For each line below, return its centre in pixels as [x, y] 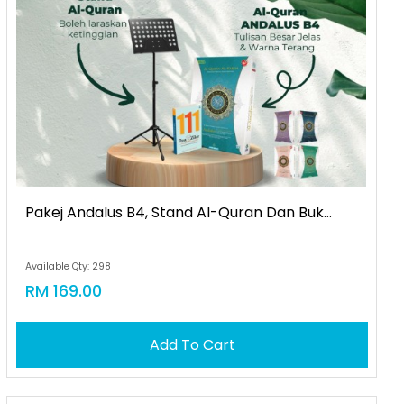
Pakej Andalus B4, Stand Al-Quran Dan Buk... [179, 212]
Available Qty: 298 [69, 266]
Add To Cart [192, 345]
